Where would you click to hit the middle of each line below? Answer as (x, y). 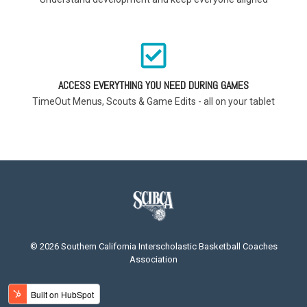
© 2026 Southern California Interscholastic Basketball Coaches (153, 246)
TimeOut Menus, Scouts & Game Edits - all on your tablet (153, 101)
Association (153, 259)
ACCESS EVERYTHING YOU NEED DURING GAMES (153, 85)
